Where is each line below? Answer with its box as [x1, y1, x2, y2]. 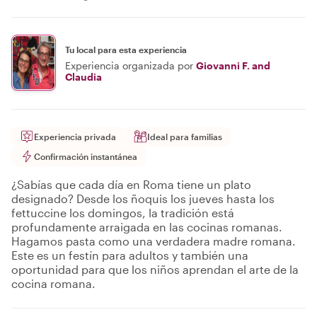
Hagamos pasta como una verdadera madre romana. [11, 234, 296, 248]
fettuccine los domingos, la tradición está [11, 206, 234, 219]
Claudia [65, 70, 102, 83]
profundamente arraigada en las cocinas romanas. [11, 220, 282, 234]
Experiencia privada [34, 132, 116, 142]
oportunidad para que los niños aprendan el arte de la [11, 263, 299, 276]
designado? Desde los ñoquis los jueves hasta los [11, 192, 275, 205]
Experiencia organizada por [65, 59, 193, 71]
